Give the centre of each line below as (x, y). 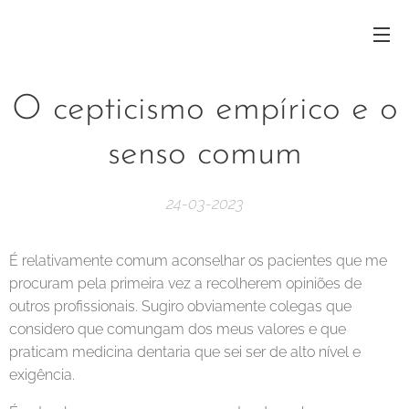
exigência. (42, 375)
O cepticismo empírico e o (204, 110)
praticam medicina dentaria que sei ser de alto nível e (185, 352)
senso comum (204, 155)
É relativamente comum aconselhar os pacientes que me (198, 261)
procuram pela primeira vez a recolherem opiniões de (185, 283)
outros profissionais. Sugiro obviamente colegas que (180, 306)
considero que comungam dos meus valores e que (178, 329)
